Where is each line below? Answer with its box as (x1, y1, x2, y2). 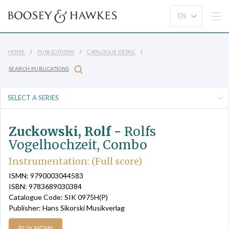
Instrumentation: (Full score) (9, 155, 142, 167)
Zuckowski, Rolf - (9, 124, 124, 140)
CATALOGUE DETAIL (87, 49, 135, 55)
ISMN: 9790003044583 (9, 171, 83, 180)
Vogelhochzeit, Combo (9, 137, 147, 153)
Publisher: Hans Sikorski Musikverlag (9, 203, 125, 213)
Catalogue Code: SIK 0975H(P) (9, 193, 108, 202)
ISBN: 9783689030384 (9, 182, 82, 191)
